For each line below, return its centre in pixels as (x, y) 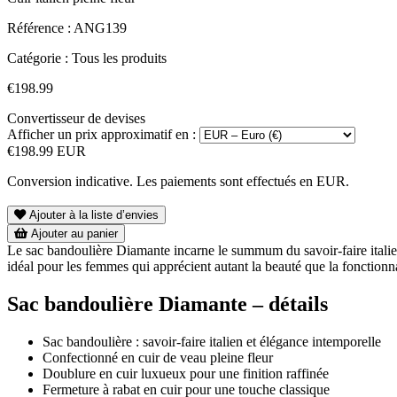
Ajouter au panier (74, 234)
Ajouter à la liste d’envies (94, 215)
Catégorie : (38, 58)
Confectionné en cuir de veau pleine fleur (158, 358)
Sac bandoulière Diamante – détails (167, 304)
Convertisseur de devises (76, 119)
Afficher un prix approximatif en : (101, 135)
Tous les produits (119, 58)
